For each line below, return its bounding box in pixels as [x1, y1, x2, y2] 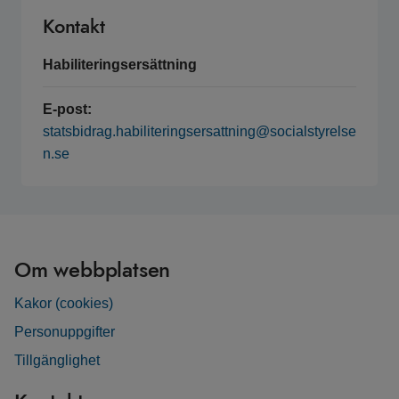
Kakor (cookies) [14, 296, 113, 311]
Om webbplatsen [14, 254, 171, 285]
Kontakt [43, 12, 105, 40]
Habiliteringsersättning [43, 57, 197, 72]
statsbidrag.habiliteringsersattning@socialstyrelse [43, 124, 356, 139]
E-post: [43, 102, 92, 117]
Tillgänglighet [14, 353, 100, 368]
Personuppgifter [14, 324, 115, 339]
